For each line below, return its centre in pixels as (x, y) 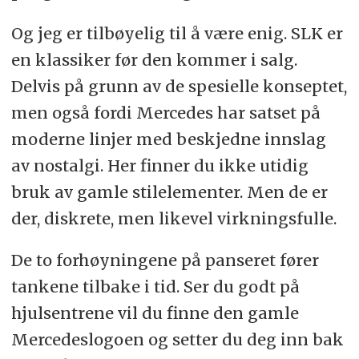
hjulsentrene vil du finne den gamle (155, 313)
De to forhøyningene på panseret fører (165, 260)
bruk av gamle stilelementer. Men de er (169, 192)
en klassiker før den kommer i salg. (154, 59)
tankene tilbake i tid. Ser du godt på (155, 287)
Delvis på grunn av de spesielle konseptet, (179, 86)
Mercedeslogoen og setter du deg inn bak (177, 340)
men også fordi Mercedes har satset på (165, 112)
